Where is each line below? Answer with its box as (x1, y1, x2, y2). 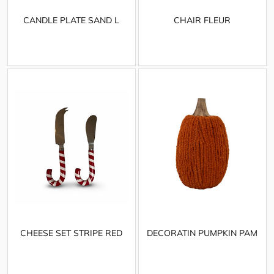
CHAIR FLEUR (174, 14, 231, 26)
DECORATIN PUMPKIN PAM (147, 227, 258, 239)
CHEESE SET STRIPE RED (20, 227, 123, 239)
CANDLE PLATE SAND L (23, 14, 120, 26)
